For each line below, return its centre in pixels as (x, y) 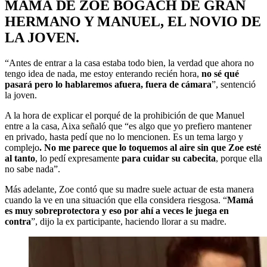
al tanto (20, 158)
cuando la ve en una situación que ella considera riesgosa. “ (116, 200)
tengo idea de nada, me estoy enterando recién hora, (103, 73)
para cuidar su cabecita (169, 158)
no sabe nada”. (32, 169)
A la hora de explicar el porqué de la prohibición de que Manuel (125, 115)
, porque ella (239, 158)
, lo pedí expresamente (78, 158)
